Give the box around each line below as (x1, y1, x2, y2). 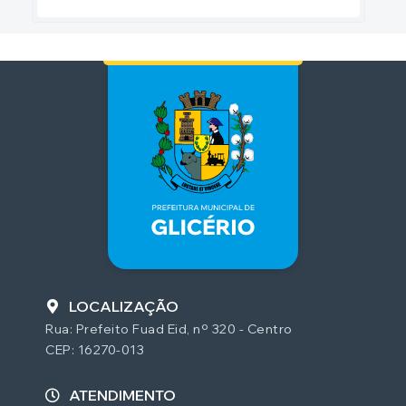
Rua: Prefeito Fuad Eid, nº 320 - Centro (45, 321, 293, 338)
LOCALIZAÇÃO (69, 297, 179, 316)
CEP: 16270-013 (45, 342, 144, 359)
